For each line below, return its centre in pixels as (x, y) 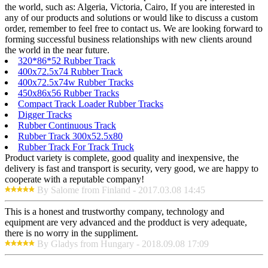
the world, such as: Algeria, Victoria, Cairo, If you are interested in (130, 7)
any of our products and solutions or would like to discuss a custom (131, 18)
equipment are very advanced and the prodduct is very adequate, (126, 223)
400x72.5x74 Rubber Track (70, 72)
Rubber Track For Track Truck (76, 147)
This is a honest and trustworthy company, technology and (115, 212)
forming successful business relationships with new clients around (128, 39)
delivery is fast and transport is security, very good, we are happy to (132, 169)
